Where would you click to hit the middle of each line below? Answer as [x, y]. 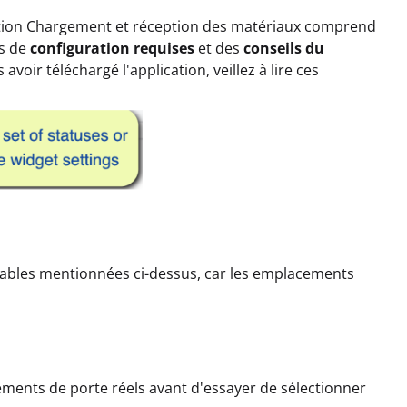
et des [219, 48]
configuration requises [112, 48]
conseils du [284, 48]
